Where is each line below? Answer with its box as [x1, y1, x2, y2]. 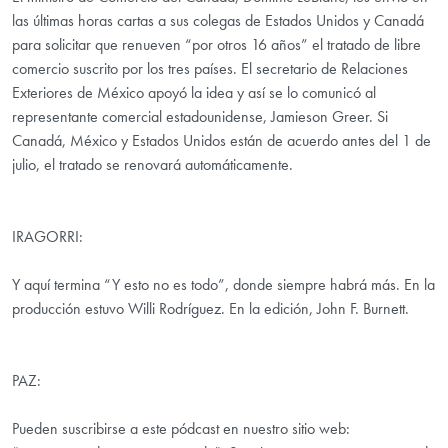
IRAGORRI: [12, 226, 83, 248]
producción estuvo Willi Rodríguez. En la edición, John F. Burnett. [12, 298, 409, 320]
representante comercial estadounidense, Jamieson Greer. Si [12, 106, 388, 128]
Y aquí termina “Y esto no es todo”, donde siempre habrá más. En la [12, 274, 435, 296]
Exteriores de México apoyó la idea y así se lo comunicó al [12, 82, 376, 104]
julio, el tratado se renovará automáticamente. [12, 154, 293, 176]
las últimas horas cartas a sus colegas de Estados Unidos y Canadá [12, 10, 424, 32]
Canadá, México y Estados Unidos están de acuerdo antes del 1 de [12, 130, 431, 152]
